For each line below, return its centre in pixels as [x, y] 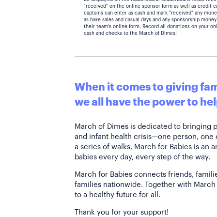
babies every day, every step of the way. [142, 157]
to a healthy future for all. [117, 195]
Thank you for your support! [122, 212]
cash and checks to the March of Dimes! [130, 33]
